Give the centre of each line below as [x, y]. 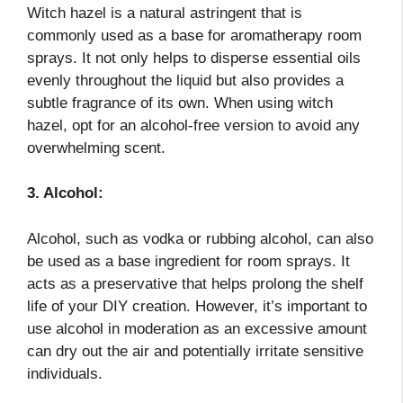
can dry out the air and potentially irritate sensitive [195, 351]
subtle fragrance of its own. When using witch [180, 103]
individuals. [65, 373]
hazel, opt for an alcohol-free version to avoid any [193, 125]
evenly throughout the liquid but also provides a [185, 80]
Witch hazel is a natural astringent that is [165, 13]
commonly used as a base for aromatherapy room [194, 35]
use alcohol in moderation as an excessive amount [197, 328]
